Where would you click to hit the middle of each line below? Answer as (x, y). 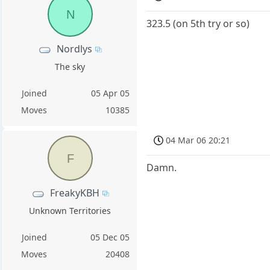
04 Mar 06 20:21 (198, 140)
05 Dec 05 (110, 237)
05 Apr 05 (111, 93)
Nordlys (75, 49)
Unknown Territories (70, 211)
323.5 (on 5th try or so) (198, 23)
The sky (70, 67)
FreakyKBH (74, 193)
